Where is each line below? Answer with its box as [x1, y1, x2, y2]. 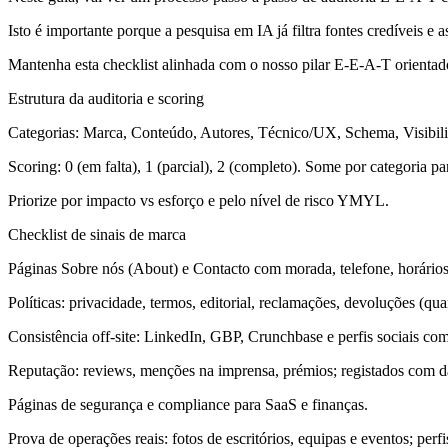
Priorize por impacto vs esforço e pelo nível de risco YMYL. [8, 191, 389, 209]
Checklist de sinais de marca [8, 225, 186, 243]
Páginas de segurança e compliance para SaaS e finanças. [8, 395, 368, 413]
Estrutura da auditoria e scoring [8, 89, 204, 107]
